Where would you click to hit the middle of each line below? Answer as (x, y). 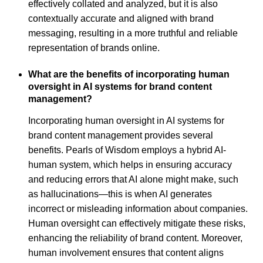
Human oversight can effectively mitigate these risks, (137, 224)
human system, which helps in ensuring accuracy (130, 165)
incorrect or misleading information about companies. (138, 209)
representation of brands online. (94, 48)
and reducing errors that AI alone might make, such (133, 180)
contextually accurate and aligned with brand (121, 19)
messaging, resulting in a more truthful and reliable (133, 33)
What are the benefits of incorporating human (129, 75)
